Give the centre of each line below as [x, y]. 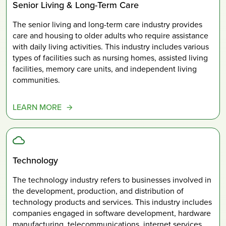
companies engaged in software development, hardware [112, 213]
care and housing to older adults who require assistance [110, 36]
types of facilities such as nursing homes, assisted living [110, 58]
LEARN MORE [37, 107]
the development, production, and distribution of [98, 191]
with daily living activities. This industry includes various [111, 47]
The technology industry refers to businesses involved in [112, 180]
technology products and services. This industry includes [112, 202]
